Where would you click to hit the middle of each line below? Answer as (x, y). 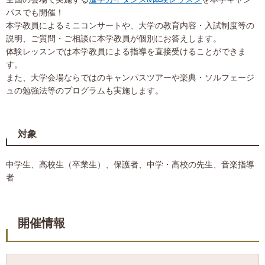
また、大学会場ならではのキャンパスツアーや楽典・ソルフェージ (130, 78)
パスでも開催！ (35, 13)
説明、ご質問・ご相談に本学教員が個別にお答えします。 (114, 39)
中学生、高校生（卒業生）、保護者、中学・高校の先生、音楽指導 (130, 165)
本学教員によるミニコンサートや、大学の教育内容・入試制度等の (130, 26)
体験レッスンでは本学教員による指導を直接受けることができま (126, 52)
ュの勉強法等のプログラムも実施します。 (85, 91)
